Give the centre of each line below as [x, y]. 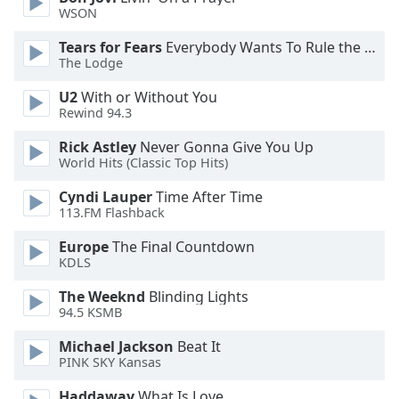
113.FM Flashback [112, 213]
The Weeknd [102, 297]
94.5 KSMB [90, 313]
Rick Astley [98, 147]
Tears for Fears [110, 47]
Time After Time [208, 197]
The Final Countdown [182, 247]
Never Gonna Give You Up [225, 147]
